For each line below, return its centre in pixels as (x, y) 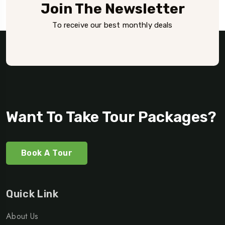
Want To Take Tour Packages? (111, 117)
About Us (22, 216)
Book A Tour (47, 153)
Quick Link (32, 194)
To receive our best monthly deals (113, 25)
